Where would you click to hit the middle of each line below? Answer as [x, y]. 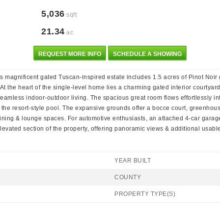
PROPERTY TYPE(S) [145, 194]
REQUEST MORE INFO [70, 54]
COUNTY [128, 177]
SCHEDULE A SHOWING [147, 54]
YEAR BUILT [133, 161]
